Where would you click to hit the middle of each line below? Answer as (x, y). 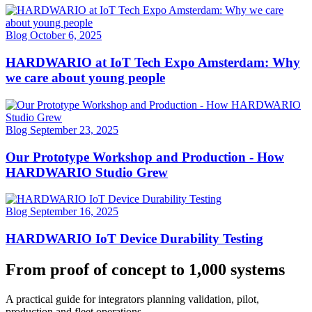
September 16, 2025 (74, 212)
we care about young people (85, 78)
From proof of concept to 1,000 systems (145, 269)
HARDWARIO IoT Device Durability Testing (134, 239)
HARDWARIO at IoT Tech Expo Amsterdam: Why (153, 63)
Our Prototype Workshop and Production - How (145, 157)
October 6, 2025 (66, 36)
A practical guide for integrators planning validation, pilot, (132, 299)
